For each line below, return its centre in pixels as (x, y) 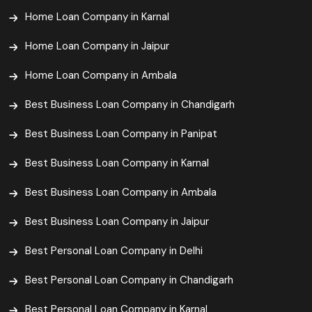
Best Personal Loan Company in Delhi (114, 251)
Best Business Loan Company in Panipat (121, 134)
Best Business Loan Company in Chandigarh (130, 105)
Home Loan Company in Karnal (97, 17)
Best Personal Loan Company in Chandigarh (129, 280)
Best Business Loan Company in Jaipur (117, 222)
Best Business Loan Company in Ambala (121, 193)
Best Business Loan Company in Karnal (117, 163)
